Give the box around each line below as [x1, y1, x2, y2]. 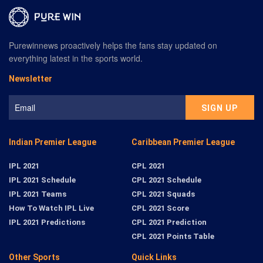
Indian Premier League [9, 137, 96, 147]
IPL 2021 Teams [9, 190, 66, 199]
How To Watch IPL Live [9, 204, 94, 213]
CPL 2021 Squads [131, 190, 195, 199]
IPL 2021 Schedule [9, 176, 76, 185]
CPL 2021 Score [131, 204, 189, 213]
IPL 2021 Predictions [9, 218, 85, 227]
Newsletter [9, 74, 52, 84]
